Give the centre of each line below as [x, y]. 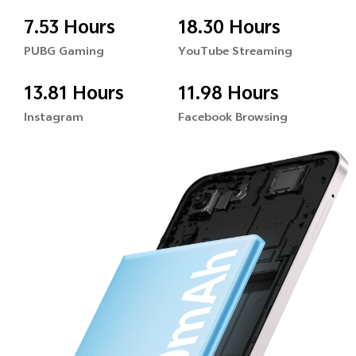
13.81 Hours [74, 96]
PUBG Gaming [64, 53]
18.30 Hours [229, 30]
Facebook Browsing [233, 119]
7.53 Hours [70, 30]
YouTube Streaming [235, 53]
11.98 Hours [228, 96]
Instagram [54, 119]
